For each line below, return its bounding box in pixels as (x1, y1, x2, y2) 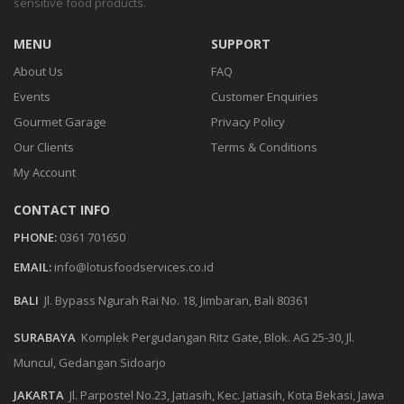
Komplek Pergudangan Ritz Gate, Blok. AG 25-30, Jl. (81, 329, 354, 345)
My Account (14, 164, 76, 180)
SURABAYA (14, 329, 76, 345)
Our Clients (14, 139, 74, 155)
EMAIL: (14, 259, 51, 275)
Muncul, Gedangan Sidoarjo (14, 354, 166, 371)
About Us (14, 63, 63, 79)
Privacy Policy (211, 114, 285, 130)
